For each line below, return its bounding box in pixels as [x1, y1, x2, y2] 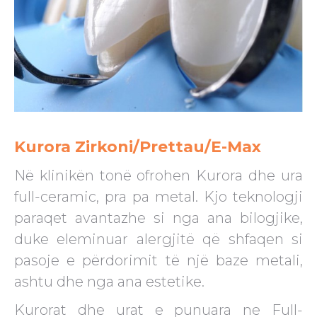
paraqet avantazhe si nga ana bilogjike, [14, 209, 303, 227]
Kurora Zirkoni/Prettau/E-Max [14, 137, 261, 157]
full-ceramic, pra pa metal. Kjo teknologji [14, 188, 303, 206]
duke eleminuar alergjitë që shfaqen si [14, 231, 303, 248]
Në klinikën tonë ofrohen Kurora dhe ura [14, 167, 303, 185]
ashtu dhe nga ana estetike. [14, 273, 204, 291]
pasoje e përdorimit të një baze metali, [14, 252, 303, 270]
